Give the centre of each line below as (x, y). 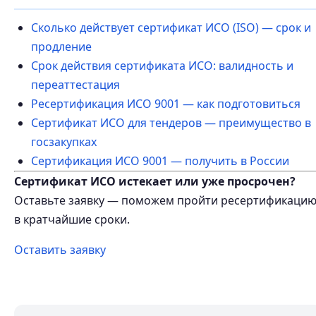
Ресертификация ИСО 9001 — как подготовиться (166, 104)
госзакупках (64, 142)
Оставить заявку (60, 250)
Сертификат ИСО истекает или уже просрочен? (155, 181)
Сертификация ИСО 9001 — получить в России (160, 161)
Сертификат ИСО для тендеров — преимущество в (171, 123)
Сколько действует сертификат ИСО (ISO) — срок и (171, 28)
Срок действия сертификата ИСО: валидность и (162, 66)
